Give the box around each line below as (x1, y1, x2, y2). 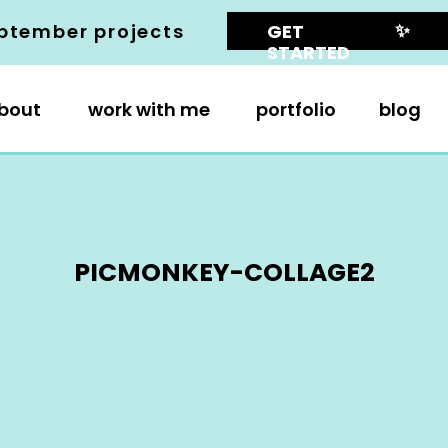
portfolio (256, 97, 336, 122)
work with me (87, 97, 210, 122)
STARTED (267, 40, 350, 65)
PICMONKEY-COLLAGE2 (73, 255, 375, 290)
